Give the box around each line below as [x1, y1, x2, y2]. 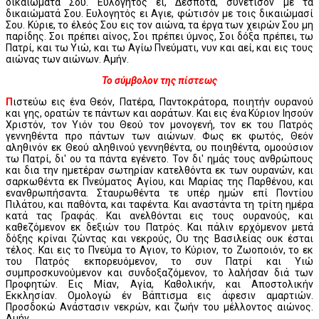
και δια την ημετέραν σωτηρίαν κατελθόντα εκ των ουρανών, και [6, 164, 313, 176]
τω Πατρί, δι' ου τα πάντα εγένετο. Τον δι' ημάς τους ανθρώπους [6, 152, 313, 164]
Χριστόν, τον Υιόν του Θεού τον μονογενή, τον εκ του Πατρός [6, 118, 313, 130]
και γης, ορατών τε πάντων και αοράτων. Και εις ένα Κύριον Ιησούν [6, 107, 313, 119]
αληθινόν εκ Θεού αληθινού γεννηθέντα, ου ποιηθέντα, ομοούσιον [6, 141, 313, 153]
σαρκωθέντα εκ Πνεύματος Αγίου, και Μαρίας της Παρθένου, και [6, 175, 313, 187]
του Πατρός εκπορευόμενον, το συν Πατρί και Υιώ [6, 255, 313, 267]
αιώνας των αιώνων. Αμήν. [6, 53, 129, 65]
